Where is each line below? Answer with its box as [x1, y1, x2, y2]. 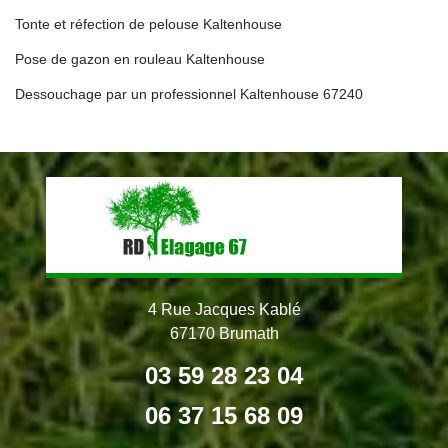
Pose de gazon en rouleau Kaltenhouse [15, 50, 265, 67]
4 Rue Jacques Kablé [147, 300, 301, 318]
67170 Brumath [169, 324, 279, 342]
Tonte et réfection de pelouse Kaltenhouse [15, 15, 282, 32]
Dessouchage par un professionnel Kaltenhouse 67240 [15, 85, 363, 102]
